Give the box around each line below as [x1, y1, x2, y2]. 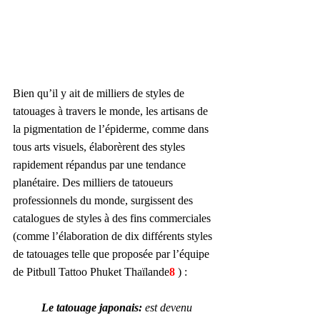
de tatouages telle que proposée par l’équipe [13, 248, 212, 261]
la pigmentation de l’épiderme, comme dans [13, 123, 211, 136]
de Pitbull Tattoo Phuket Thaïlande [13, 266, 169, 279]
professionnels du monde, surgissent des [13, 194, 196, 207]
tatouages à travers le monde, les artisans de [13, 105, 211, 118]
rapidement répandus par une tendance [13, 159, 189, 171]
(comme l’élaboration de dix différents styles [13, 230, 215, 243]
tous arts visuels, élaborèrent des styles [13, 141, 188, 154]
